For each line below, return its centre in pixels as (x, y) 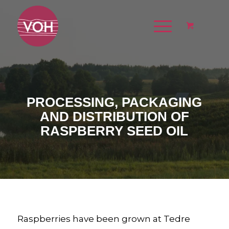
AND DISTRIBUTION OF (114, 117)
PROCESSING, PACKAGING (114, 102)
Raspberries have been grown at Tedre (104, 219)
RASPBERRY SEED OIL (114, 131)
